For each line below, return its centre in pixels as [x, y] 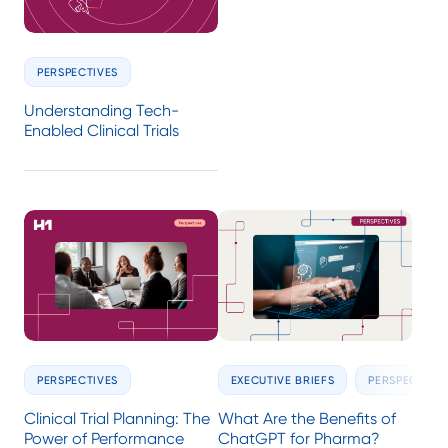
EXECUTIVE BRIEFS [282, 380]
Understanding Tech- [101, 111]
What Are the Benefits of [306, 419]
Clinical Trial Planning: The [117, 419]
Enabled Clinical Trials [101, 131]
